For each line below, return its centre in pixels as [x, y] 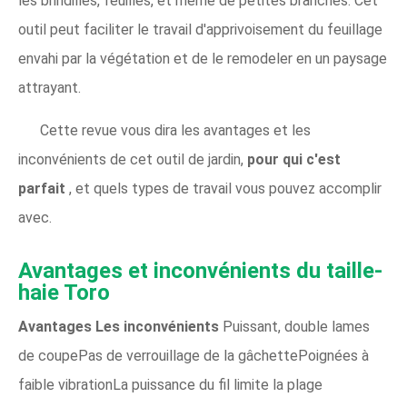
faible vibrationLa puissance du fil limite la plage [170, 385]
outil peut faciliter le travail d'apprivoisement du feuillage [200, 30]
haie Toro [64, 293]
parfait [44, 189]
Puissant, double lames [296, 327]
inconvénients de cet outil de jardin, [133, 159]
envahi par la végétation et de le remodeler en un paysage [203, 59]
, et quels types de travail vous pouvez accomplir [225, 189]
